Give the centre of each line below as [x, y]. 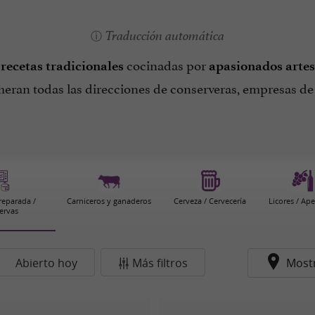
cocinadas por [166, 64]
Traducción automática [165, 36]
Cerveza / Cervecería [210, 201]
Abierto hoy [46, 263]
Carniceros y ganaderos [109, 201]
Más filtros [160, 263]
